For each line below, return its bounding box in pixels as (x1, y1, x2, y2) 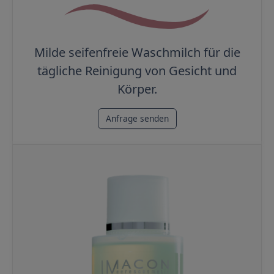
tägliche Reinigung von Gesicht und (37, 62, 237, 80)
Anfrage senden (105, 113, 169, 125)
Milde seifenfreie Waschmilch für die (34, 44, 240, 61)
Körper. (117, 81, 157, 98)
